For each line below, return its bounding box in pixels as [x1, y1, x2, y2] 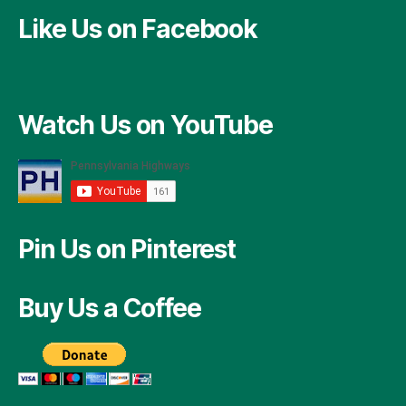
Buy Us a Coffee [18, 292, 201, 324]
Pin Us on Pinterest [18, 233, 236, 265]
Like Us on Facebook [18, 13, 257, 44]
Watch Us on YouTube [18, 109, 273, 140]
